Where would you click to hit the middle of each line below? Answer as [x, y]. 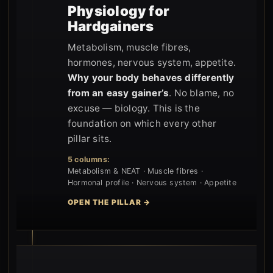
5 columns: [89, 159]
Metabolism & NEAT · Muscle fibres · [135, 171]
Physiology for [119, 10]
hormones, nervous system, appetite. [152, 62]
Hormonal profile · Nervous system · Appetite [152, 182]
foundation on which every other [142, 123]
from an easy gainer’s [119, 93]
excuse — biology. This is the [134, 108]
